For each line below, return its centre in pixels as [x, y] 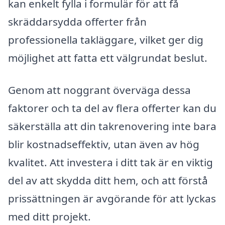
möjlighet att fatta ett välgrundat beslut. [108, 58]
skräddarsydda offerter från [77, 21]
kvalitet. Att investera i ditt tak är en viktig [110, 162]
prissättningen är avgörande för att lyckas [112, 198]
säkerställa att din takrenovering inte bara [112, 126]
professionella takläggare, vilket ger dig [106, 39]
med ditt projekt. [49, 216]
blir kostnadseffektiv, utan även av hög [104, 144]
